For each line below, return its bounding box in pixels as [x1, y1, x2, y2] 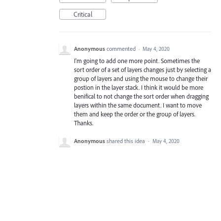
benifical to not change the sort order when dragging [74, 92, 209, 100]
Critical [73, 10, 92, 19]
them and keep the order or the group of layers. [74, 110, 195, 118]
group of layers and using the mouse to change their [74, 74, 208, 82]
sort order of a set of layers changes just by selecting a [74, 66, 211, 74]
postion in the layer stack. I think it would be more [74, 83, 203, 91]
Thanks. [74, 119, 93, 127]
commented [107, 45, 137, 52]
